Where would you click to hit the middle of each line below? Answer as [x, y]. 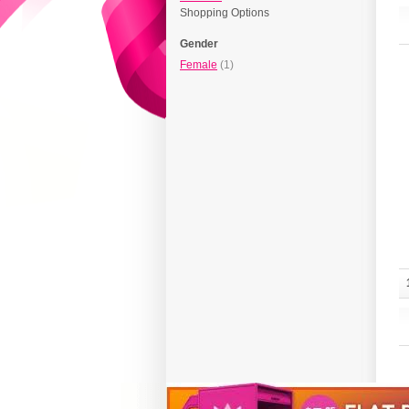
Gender [199, 44]
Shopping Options [225, 13]
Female [199, 65]
